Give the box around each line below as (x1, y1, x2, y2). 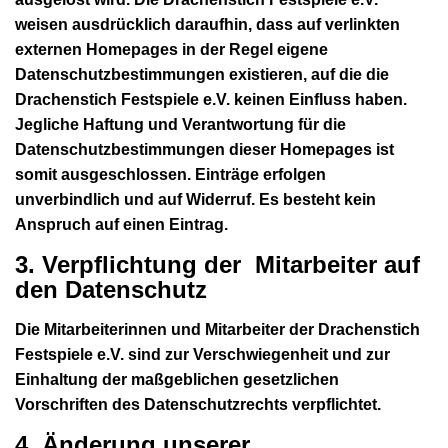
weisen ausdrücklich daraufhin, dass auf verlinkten (15, 15, 400, 33)
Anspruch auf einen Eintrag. (15, 215, 228, 233)
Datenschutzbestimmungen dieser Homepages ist (15, 140, 394, 158)
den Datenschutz (15, 275, 207, 303)
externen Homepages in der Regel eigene (15, 40, 328, 58)
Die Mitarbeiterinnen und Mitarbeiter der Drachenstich (15, 320, 420, 338)
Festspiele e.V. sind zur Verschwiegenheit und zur (15, 345, 390, 363)
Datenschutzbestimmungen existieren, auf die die (15, 65, 389, 83)
